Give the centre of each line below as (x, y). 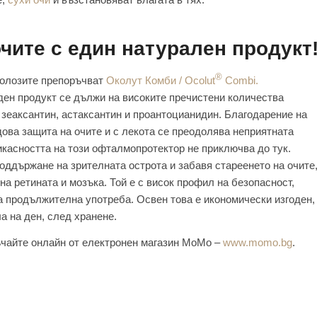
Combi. (240, 80)
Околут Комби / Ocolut (161, 80)
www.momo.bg (258, 242)
